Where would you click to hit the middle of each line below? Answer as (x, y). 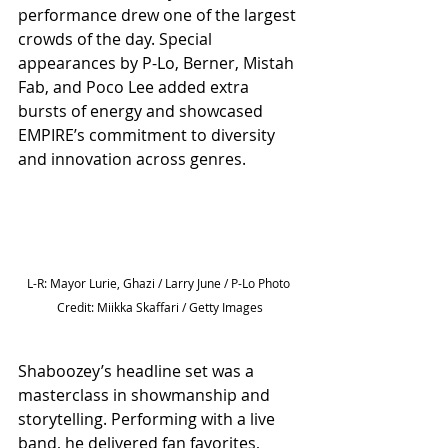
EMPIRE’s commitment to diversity (148, 135)
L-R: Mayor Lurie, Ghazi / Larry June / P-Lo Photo (160, 283)
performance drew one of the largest (159, 15)
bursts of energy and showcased (142, 111)
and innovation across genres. (132, 159)
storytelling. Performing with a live (148, 419)
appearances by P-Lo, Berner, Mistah (158, 63)
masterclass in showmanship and (146, 395)
